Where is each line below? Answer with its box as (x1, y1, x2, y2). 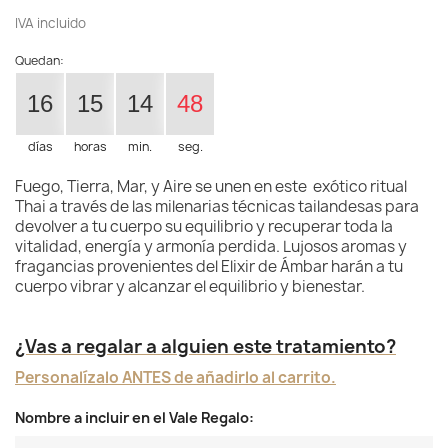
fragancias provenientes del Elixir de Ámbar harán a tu (15, 256, 403, 278)
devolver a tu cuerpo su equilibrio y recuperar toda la (15, 216, 393, 238)
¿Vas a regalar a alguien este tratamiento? (15, 334, 396, 360)
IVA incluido (15, 14, 86, 32)
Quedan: (15, 52, 64, 69)
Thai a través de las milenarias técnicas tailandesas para (15, 196, 419, 218)
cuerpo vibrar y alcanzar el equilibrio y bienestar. (15, 276, 365, 298)
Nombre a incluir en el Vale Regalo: (15, 408, 254, 428)
